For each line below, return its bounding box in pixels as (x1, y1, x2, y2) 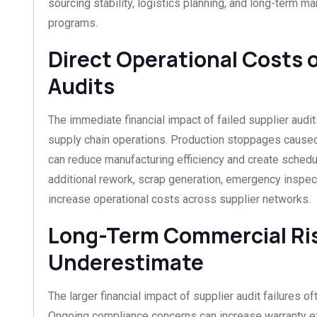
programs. (48, 16, 98, 30)
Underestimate (48, 247, 204, 277)
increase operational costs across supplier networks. (48, 192, 311, 206)
